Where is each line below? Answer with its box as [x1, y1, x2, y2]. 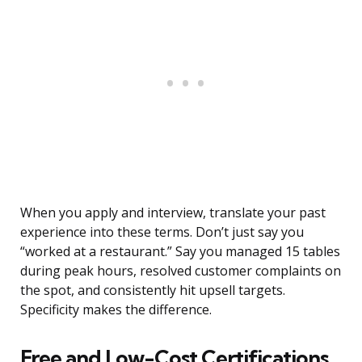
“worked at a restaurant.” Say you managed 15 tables [20, 242, 340, 261]
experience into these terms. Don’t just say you [20, 223, 304, 242]
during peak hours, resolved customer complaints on [20, 262, 341, 280]
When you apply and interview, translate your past [20, 204, 326, 222]
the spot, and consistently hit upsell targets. [20, 281, 285, 300]
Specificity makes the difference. [20, 301, 212, 319]
